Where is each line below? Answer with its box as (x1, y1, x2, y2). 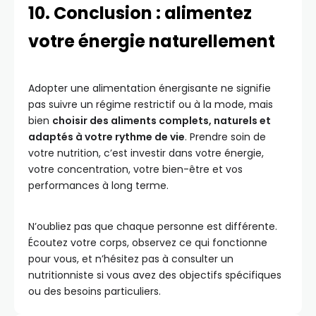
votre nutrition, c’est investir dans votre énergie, (28, 146, 264, 160)
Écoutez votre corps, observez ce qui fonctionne (28, 236, 267, 250)
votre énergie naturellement (28, 30, 275, 53)
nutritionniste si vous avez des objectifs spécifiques (28, 268, 281, 282)
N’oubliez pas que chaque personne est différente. (28, 219, 277, 233)
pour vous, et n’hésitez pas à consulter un (28, 252, 233, 266)
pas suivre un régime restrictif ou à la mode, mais (28, 97, 273, 111)
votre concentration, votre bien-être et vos (28, 162, 243, 176)
